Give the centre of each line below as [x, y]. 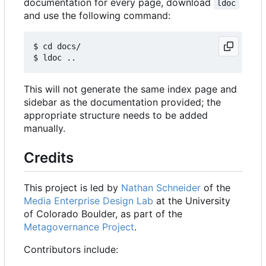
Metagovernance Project [79, 227]
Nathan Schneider [161, 188]
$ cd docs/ [57, 46]
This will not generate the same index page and [130, 89]
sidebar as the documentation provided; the [122, 102]
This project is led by [72, 188]
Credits [49, 157]
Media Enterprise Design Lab [88, 201]
